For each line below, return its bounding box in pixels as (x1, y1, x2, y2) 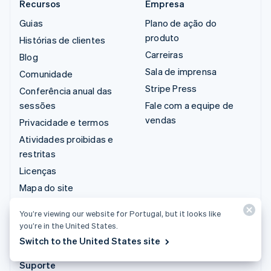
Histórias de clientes (19, 33, 106, 46)
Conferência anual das (19, 84, 113, 97)
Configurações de (19, 198, 95, 211)
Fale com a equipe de (145, 99, 233, 111)
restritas (19, 147, 56, 160)
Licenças (19, 164, 57, 177)
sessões (19, 99, 56, 111)
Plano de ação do (145, 16, 217, 29)
